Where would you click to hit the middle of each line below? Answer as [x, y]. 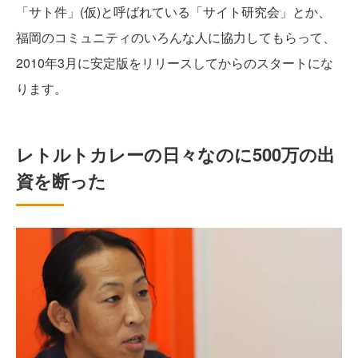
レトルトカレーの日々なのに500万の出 [175, 154]
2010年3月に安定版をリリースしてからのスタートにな [175, 63]
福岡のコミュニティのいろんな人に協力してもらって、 [176, 37]
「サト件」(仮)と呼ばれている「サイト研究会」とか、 [173, 12]
